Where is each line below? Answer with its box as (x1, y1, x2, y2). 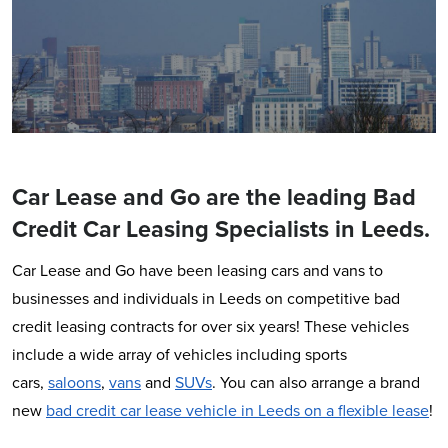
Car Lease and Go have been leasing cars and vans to (12, 259, 383, 283)
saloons (48, 371, 101, 395)
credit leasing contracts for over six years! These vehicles (12, 315, 409, 339)
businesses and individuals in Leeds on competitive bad (12, 287, 400, 311)
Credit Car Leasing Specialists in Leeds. (12, 212, 430, 247)
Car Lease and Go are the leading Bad (12, 180, 416, 215)
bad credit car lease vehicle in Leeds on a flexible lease (46, 399, 429, 423)
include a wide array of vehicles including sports (12, 343, 347, 367)
